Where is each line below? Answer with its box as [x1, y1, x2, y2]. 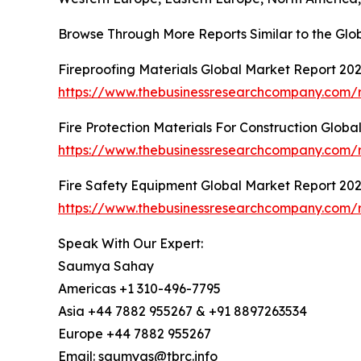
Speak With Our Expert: [58, 235, 203, 252]
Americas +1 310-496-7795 [58, 280, 221, 297]
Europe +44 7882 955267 [58, 326, 211, 342]
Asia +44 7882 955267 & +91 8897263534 [58, 303, 307, 320]
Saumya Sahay [58, 258, 154, 275]
